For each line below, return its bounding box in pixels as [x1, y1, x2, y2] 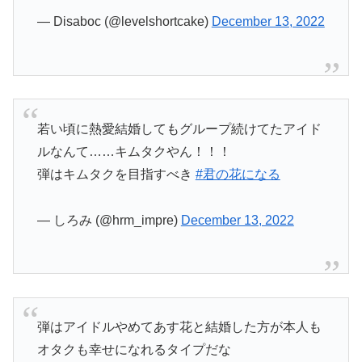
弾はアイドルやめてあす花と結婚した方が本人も [36, 319, 322, 334]
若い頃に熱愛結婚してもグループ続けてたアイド [36, 121, 322, 136]
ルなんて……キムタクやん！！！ [36, 144, 231, 158]
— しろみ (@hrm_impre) [36, 213, 181, 227]
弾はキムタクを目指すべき [36, 166, 196, 181]
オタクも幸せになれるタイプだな [36, 342, 231, 356]
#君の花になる [195, 166, 280, 181]
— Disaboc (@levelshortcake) [36, 15, 212, 29]
